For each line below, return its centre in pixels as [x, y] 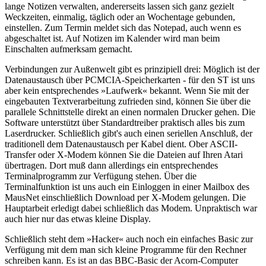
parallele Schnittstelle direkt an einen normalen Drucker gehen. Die [130, 112]
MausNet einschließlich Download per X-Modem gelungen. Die [125, 197]
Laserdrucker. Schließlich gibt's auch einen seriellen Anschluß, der [129, 133]
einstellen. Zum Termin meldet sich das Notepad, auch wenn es [123, 27]
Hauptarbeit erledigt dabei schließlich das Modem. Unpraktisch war [131, 208]
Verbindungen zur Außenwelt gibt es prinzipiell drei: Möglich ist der [132, 69]
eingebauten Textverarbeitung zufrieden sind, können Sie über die [128, 101]
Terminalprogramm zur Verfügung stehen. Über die [101, 176]
